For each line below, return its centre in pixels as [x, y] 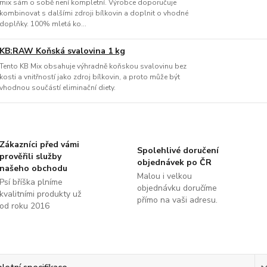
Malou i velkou [164, 176]
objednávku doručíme [177, 188]
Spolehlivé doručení [178, 150]
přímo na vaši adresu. [177, 200]
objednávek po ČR [174, 162]
